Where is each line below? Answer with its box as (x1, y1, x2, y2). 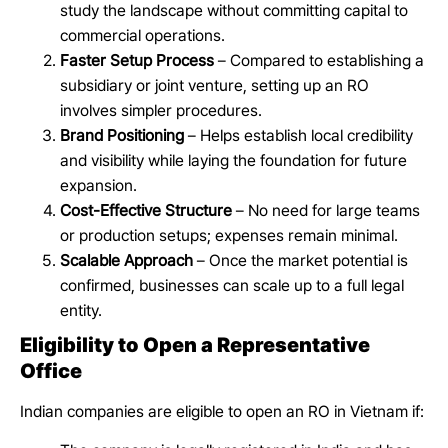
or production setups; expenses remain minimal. (60, 226, 398, 246)
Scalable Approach (60, 251, 193, 271)
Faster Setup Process (60, 51, 214, 71)
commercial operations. (60, 26, 225, 46)
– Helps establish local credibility (184, 126, 413, 146)
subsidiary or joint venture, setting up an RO (60, 76, 369, 96)
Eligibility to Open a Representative (20, 333, 370, 358)
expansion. (60, 176, 137, 196)
